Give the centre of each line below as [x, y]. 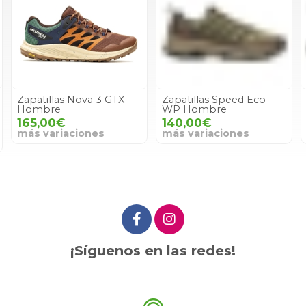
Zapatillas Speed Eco [214, 99]
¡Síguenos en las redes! [153, 250]
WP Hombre [194, 109]
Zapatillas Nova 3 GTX [71, 99]
